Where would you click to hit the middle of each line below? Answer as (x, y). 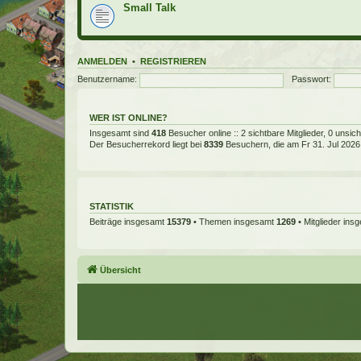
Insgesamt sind (120, 133)
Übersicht (120, 270)
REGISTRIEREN (173, 61)
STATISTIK (112, 206)
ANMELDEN (102, 61)
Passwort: (311, 79)
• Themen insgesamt (234, 222)
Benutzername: (107, 79)
